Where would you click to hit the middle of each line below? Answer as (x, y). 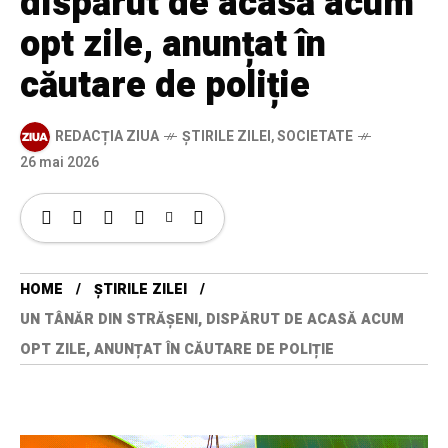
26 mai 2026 (59, 162)
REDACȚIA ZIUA (107, 137)
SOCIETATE (315, 137)
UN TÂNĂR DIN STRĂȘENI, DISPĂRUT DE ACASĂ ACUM (212, 319)
